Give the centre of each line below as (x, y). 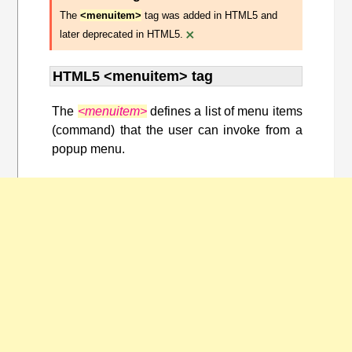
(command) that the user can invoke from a (177, 130)
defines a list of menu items (224, 112)
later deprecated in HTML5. (122, 35)
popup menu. (90, 149)
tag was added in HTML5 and (210, 16)
